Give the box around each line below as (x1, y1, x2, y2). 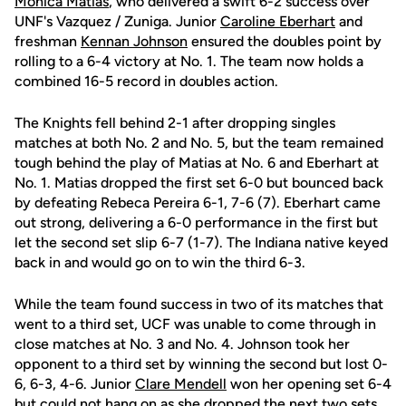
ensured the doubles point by (188, 33, 382, 51)
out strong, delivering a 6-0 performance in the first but (14, 214, 378, 232)
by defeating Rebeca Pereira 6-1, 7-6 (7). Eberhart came (14, 194, 381, 212)
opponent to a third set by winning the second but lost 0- (14, 355, 388, 373)
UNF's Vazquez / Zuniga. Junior (14, 13, 220, 31)
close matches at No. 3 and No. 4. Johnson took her (14, 335, 350, 353)
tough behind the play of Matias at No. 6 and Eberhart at (14, 154, 379, 172)
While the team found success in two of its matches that (14, 295, 383, 314)
